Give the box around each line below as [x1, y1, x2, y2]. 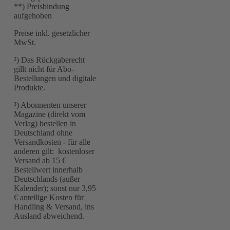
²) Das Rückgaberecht [13, 55, 85, 64]
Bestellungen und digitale [13, 73, 96, 83]
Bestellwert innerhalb [13, 165, 83, 174]
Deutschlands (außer [13, 174, 80, 183]
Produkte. [13, 83, 45, 92]
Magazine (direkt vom [13, 109, 85, 119]
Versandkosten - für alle [13, 137, 90, 146]
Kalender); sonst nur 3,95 [13, 183, 96, 193]
